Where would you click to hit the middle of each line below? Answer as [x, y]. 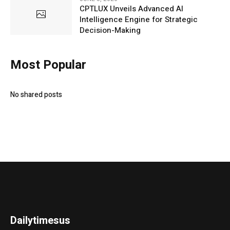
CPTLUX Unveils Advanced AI [131, 9]
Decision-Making [110, 31]
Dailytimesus [41, 221]
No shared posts [36, 95]
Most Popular [48, 65]
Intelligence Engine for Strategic [139, 20]
